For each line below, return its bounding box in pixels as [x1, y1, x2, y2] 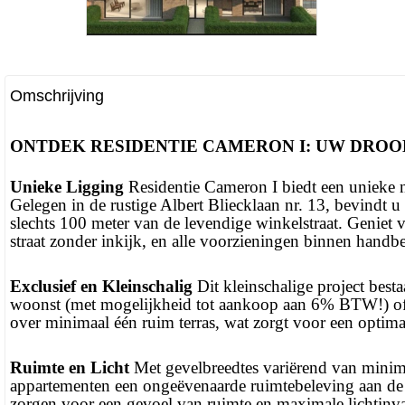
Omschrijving [10, 87, 104, 105]
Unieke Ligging [10, 177, 124, 196]
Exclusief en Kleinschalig [10, 277, 193, 296]
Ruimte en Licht [10, 358, 129, 377]
